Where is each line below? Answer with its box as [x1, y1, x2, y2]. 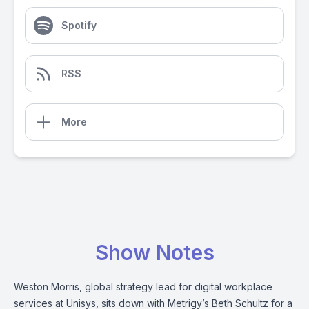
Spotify [61, 19, 97, 31]
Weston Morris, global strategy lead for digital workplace [14, 281, 272, 292]
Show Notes [94, 240, 215, 265]
